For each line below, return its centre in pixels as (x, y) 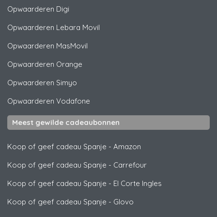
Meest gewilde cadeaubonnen (66, 122)
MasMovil (72, 46)
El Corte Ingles (138, 183)
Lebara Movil (78, 27)
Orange (69, 64)
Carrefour (130, 165)
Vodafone (73, 101)
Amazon (127, 146)
